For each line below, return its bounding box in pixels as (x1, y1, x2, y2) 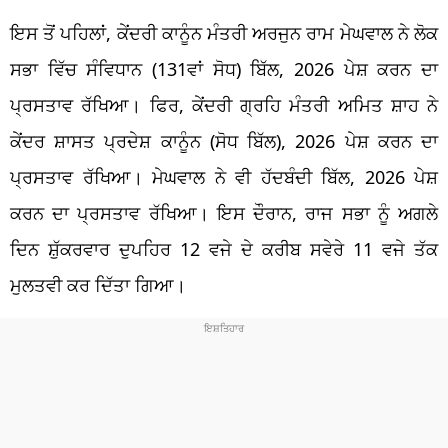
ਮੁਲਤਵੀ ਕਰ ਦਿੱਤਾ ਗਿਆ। (10, 272, 186, 297)
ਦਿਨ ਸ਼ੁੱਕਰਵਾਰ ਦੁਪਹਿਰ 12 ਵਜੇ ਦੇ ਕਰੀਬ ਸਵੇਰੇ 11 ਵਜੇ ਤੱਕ (10, 236, 438, 261)
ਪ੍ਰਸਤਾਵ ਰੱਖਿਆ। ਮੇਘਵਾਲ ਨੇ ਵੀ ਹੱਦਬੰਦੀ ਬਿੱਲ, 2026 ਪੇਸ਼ (10, 164, 438, 189)
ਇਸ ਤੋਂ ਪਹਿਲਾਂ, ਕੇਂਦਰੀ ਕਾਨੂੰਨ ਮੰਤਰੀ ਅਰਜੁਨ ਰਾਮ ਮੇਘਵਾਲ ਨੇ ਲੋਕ (10, 20, 438, 45)
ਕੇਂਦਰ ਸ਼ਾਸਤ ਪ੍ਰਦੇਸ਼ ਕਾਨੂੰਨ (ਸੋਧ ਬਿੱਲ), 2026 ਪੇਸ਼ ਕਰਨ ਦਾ (10, 128, 438, 153)
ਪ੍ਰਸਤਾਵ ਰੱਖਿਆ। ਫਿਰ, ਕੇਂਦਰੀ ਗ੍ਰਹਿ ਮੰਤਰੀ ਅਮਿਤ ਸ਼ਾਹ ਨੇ (10, 92, 438, 117)
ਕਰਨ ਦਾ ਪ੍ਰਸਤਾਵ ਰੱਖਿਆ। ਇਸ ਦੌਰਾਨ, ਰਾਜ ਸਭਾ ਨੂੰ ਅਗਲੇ (10, 200, 438, 225)
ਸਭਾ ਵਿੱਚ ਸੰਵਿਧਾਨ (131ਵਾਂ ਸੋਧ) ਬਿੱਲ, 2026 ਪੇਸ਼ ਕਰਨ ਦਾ (10, 56, 438, 81)
